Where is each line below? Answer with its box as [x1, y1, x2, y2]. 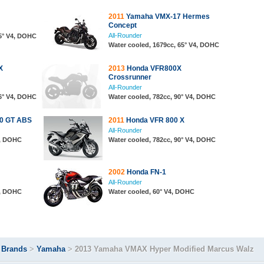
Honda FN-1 [125, 168, 166, 176]
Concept [108, 21, 137, 29]
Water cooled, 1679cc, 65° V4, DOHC [108, 41, 219, 48]
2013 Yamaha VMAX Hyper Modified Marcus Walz [75, 245, 254, 253]
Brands [1, 245, 27, 253]
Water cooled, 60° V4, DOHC [108, 188, 194, 195]
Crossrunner [108, 73, 151, 81]
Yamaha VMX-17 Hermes [124, 12, 210, 21]
